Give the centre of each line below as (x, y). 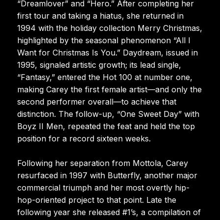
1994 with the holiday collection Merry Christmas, (110, 28)
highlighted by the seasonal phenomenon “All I (104, 40)
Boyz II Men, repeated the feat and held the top (106, 126)
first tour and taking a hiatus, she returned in (100, 15)
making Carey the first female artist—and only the (110, 89)
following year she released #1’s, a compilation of (109, 212)
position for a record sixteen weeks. (84, 138)
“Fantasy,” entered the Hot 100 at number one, (105, 77)
